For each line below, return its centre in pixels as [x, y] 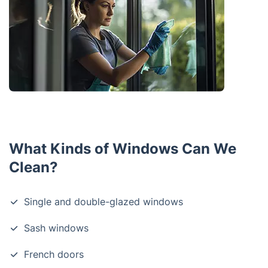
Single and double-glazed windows [103, 202]
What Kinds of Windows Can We [123, 149]
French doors [54, 254]
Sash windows [56, 228]
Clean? [33, 167]
